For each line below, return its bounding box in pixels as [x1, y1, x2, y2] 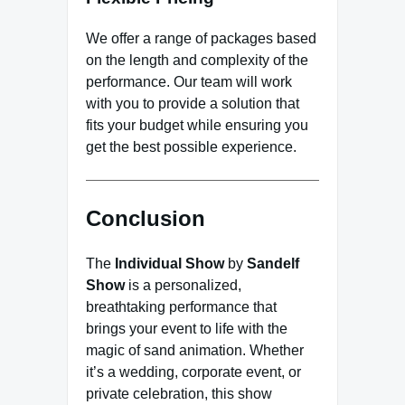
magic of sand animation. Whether [86, 342, 304, 358]
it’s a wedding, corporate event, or [86, 363, 301, 380]
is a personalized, [125, 277, 241, 293]
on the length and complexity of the [86, 52, 308, 68]
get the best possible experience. [86, 138, 297, 155]
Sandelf [247, 255, 299, 271]
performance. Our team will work [86, 73, 292, 89]
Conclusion [86, 205, 205, 231]
